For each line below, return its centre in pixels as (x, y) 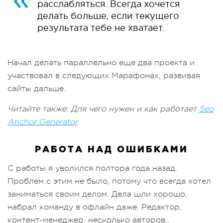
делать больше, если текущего (108, 16)
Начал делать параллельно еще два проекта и (101, 62)
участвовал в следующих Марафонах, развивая (104, 75)
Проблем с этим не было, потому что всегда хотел (109, 181)
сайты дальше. (37, 88)
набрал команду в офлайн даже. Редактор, (95, 207)
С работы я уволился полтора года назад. (92, 168)
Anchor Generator (42, 122)
